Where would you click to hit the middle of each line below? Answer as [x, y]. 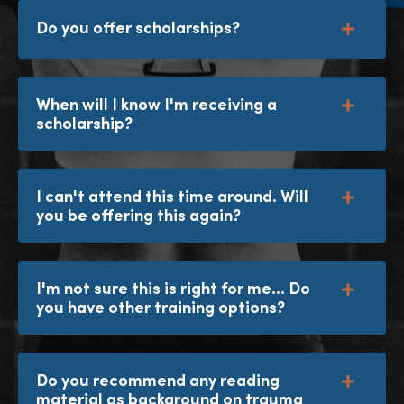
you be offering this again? [138, 216]
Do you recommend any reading [158, 381]
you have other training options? [161, 308]
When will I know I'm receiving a [156, 105]
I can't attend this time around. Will [172, 197]
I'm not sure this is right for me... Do [173, 289]
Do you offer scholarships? [138, 28]
